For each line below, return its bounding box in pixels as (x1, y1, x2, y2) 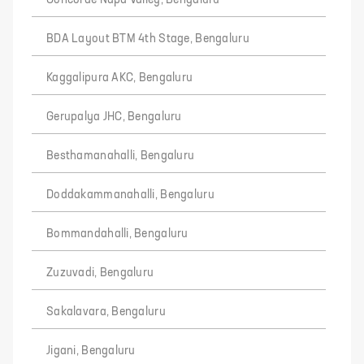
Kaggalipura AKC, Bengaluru (46, 71, 193, 84)
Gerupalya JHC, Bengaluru (46, 110, 182, 123)
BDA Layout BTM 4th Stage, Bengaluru (46, 32, 249, 45)
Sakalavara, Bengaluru (46, 305, 166, 318)
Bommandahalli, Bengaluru (46, 227, 188, 240)
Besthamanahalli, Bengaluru (46, 149, 195, 162)
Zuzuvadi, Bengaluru (46, 266, 154, 279)
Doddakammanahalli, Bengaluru (46, 188, 214, 201)
